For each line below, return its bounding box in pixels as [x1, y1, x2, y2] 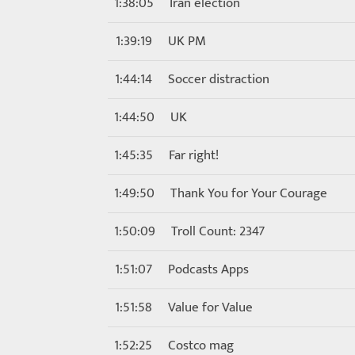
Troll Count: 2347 [171, 220, 265, 242]
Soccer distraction [168, 68, 269, 90]
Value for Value [168, 296, 253, 319]
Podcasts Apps [168, 258, 249, 281]
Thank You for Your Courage [170, 182, 327, 204]
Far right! [169, 144, 219, 166]
